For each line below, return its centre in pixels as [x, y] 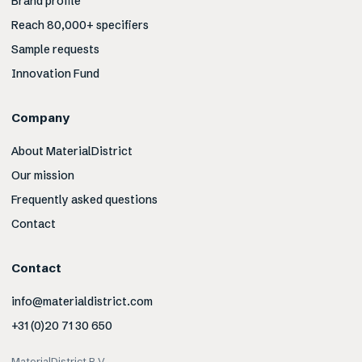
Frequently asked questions [84, 200]
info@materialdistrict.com [82, 302]
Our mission [43, 176]
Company [40, 118]
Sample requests [55, 50]
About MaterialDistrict [72, 152]
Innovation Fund [55, 74]
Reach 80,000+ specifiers [80, 25]
